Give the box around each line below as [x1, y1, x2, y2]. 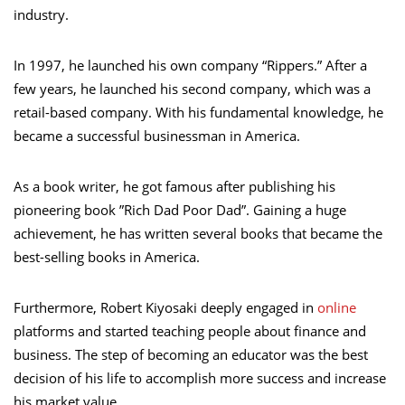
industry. [14, 5, 69, 24]
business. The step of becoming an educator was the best [14, 344, 368, 363]
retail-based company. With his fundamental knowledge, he [14, 102, 383, 121]
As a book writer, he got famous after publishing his [14, 176, 335, 195]
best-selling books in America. [14, 247, 200, 266]
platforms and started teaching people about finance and [14, 321, 366, 340]
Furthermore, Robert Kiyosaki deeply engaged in [14, 297, 317, 316]
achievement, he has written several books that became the [14, 223, 382, 242]
